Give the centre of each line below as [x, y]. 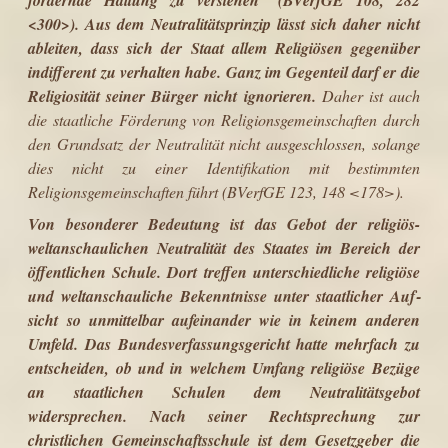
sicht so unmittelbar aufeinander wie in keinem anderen [224, 319]
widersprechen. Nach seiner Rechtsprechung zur [224, 415]
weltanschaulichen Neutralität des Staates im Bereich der [224, 247]
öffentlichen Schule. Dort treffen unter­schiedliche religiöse [224, 271]
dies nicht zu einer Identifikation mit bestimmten [224, 167]
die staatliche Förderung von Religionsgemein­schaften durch [224, 119]
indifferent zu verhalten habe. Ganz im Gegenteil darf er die [224, 71]
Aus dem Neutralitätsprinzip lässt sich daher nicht [252, 23]
